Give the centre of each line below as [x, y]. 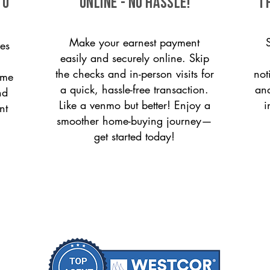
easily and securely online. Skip [134, 58]
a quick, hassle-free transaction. [134, 89]
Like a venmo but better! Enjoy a [134, 105]
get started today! [134, 136]
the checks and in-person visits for [134, 74]
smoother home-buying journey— [134, 121]
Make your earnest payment [134, 42]
